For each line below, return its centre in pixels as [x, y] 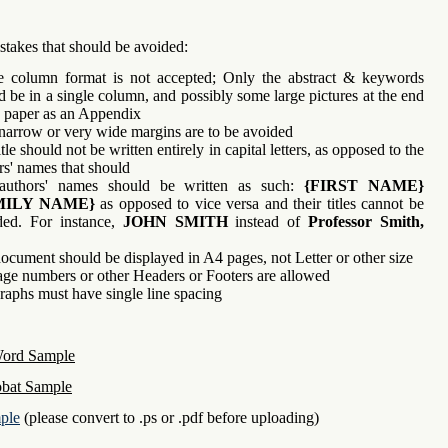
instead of [268, 222]
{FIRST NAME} [364, 185]
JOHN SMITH [175, 221]
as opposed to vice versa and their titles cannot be [259, 203]
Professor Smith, [366, 221]
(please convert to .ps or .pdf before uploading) [169, 417]
